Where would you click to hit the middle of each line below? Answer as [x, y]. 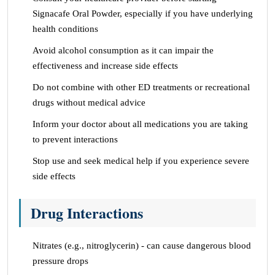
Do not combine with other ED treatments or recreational [141, 87]
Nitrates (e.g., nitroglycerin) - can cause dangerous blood [142, 246]
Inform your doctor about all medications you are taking [140, 124]
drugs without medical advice [89, 103]
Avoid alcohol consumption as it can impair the [123, 50]
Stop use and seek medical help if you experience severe [141, 161]
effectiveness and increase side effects [105, 66]
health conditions [65, 29]
